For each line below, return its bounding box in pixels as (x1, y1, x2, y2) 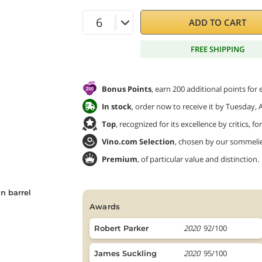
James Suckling (94, 249, 157, 258)
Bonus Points (102, 83, 151, 94)
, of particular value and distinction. (137, 153, 259, 164)
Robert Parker (94, 223, 149, 233)
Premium (102, 153, 137, 164)
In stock (102, 101, 132, 112)
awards (95, 202, 120, 211)
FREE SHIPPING (191, 43, 245, 54)
